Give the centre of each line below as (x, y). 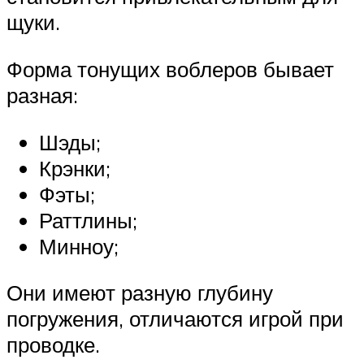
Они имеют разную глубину (140, 293)
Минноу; (79, 246)
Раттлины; (88, 220)
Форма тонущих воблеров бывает (170, 69)
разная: (42, 95)
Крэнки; (75, 168)
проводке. (53, 345)
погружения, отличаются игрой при (175, 319)
